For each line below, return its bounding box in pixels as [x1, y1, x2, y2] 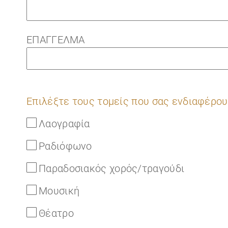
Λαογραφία [39, 118, 90, 130]
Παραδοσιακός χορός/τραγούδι [39, 162, 185, 175]
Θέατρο [39, 207, 74, 219]
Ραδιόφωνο [39, 140, 92, 152]
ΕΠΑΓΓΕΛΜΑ [26, 34, 85, 46]
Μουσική [39, 185, 80, 197]
